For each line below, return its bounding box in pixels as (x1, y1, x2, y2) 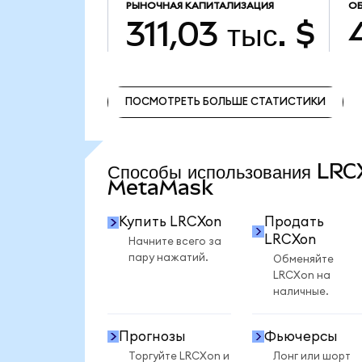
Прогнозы (119, 329, 187, 343)
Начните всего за (128, 236, 221, 248)
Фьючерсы (263, 329, 338, 343)
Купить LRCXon (119, 215, 222, 229)
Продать (263, 215, 324, 229)
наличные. (272, 286, 329, 298)
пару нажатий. (128, 252, 208, 264)
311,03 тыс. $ (125, 14, 316, 53)
